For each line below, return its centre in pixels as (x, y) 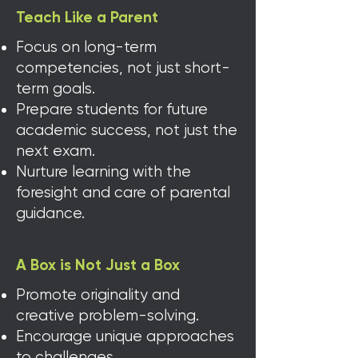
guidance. (50, 213)
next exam (54, 151)
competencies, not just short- (123, 68)
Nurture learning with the (103, 172)
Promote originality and (98, 295)
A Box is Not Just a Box (98, 266)
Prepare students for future (112, 109)
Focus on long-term (86, 47)
